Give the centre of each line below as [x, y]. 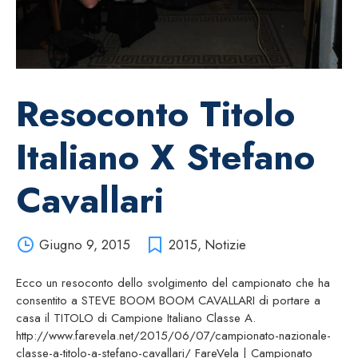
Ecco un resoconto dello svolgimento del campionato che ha [173, 283]
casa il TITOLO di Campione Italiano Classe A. [136, 318]
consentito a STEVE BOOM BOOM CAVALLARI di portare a [168, 301]
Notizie [225, 245]
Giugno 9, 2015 [84, 245]
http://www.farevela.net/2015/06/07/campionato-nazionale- [173, 336]
